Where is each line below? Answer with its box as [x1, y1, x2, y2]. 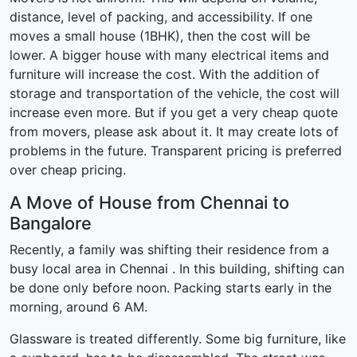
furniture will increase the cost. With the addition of [10, 66, 320, 83]
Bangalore [10, 213, 92, 234]
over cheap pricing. [10, 162, 126, 178]
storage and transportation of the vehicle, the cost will [10, 85, 339, 102]
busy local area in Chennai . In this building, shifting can [10, 261, 344, 277]
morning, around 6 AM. [10, 299, 147, 316]
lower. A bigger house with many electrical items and [10, 47, 329, 64]
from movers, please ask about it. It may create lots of [10, 124, 339, 140]
